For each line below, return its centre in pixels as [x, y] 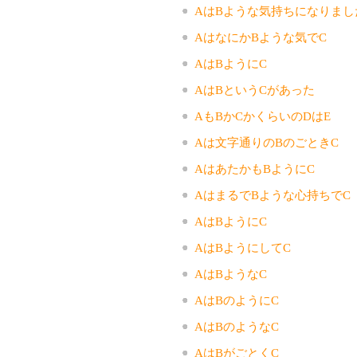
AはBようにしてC [242, 247]
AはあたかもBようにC [254, 169]
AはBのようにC [236, 300]
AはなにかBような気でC [260, 37]
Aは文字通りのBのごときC [266, 142]
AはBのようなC [236, 326]
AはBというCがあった [254, 90]
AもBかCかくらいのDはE [262, 116]
